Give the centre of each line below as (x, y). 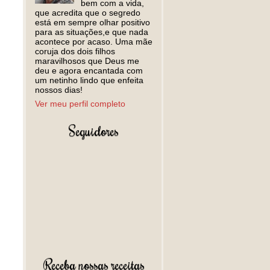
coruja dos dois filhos (75, 51)
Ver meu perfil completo (80, 104)
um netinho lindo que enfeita (89, 80)
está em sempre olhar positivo (93, 22)
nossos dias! (59, 90)
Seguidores (94, 130)
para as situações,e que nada (92, 32)
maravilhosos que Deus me (87, 61)
